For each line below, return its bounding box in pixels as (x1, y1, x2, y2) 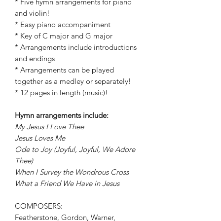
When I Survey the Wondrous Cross (15, 167, 129, 177)
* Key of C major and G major (15, 31, 112, 40)
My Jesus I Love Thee (15, 122, 84, 131)
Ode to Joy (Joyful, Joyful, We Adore (15, 145, 135, 154)
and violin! (15, 8, 50, 18)
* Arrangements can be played (15, 65, 114, 74)
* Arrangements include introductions (15, 42, 137, 52)
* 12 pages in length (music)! (15, 88, 108, 97)
